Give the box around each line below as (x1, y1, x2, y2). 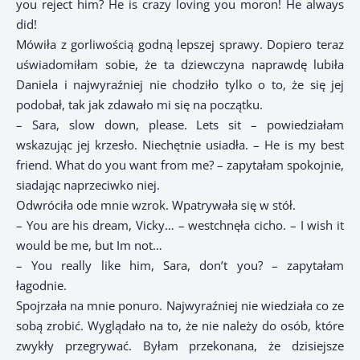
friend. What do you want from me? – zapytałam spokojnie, (16, 157, 344, 174)
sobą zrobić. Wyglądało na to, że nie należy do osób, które (16, 317, 344, 334)
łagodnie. (16, 277, 67, 294)
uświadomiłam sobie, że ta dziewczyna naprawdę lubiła (16, 56, 344, 73)
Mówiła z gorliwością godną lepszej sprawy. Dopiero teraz (16, 36, 344, 53)
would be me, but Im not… (16, 237, 162, 254)
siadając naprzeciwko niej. (16, 177, 160, 194)
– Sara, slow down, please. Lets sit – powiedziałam (16, 117, 344, 133)
